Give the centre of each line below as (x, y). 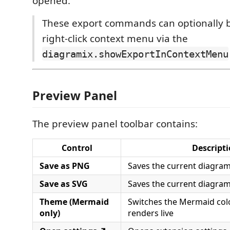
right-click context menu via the (115, 38)
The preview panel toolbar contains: (115, 124)
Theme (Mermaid (74, 202)
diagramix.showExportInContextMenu (135, 54)
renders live (151, 213)
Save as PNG (65, 166)
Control (77, 148)
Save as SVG (64, 184)
